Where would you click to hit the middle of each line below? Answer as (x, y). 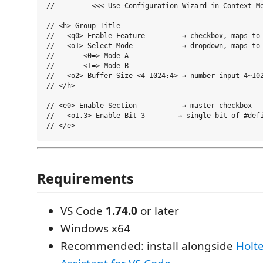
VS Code (83, 210)
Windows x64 (95, 228)
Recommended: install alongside (148, 246)
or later (158, 210)
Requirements (85, 178)
